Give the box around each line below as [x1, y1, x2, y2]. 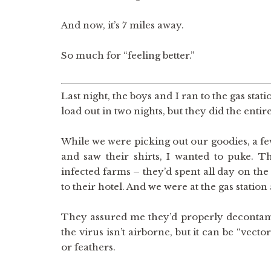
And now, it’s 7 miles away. [60, 19, 184, 31]
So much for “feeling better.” [60, 50, 194, 61]
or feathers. [60, 241, 116, 253]
